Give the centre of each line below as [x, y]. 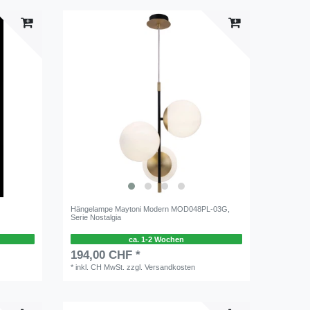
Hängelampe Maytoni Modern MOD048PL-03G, [151, 209]
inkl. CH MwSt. [100, 267]
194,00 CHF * [106, 255]
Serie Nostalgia [96, 217]
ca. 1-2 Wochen [156, 239]
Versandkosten [170, 267]
